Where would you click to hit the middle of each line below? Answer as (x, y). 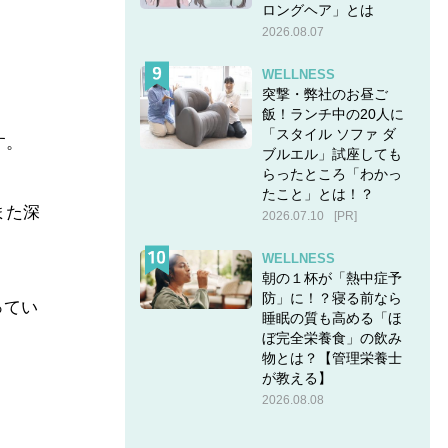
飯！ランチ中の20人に (332, 113)
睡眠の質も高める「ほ (331, 317)
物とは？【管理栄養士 (331, 357)
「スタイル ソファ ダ (328, 133)
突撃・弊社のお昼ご (324, 93)
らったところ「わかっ (331, 173)
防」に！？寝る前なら (331, 297)
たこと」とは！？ (317, 193)
